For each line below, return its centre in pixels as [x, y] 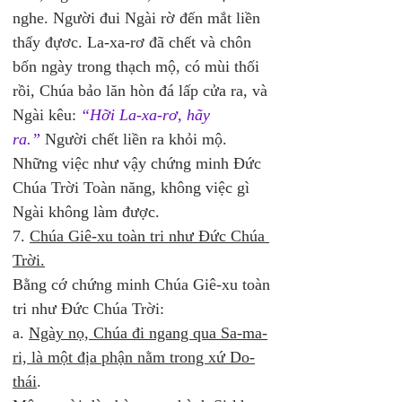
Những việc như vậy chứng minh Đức [139, 163]
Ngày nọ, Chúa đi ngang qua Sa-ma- [148, 333]
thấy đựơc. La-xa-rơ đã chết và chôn [134, 42]
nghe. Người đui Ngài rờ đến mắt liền [139, 18]
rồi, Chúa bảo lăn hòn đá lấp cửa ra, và [142, 91]
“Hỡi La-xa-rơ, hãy [148, 115]
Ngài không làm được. [86, 212]
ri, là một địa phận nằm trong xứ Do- [134, 357]
